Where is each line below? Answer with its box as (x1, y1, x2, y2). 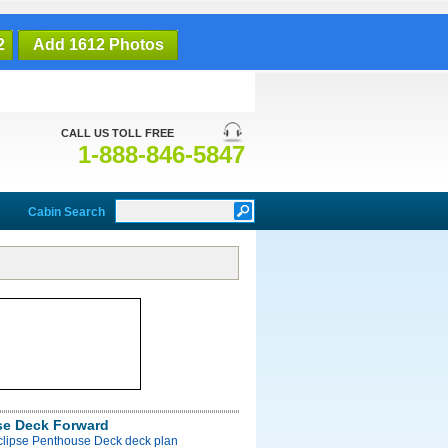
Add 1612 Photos (32, 36, 164, 53)
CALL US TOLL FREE (61, 127, 174, 139)
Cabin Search (28, 205, 105, 219)
